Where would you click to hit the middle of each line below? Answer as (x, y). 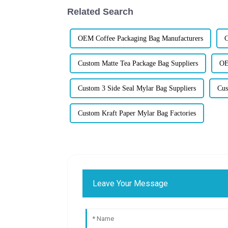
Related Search (100, 11)
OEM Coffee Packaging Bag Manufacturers (140, 38)
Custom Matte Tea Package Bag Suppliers (138, 63)
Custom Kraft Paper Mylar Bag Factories (137, 113)
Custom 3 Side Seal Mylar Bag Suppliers (137, 88)
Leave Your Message (131, 183)
